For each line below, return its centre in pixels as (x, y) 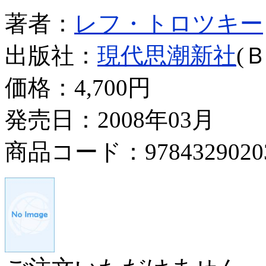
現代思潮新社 (167, 55)
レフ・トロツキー (169, 23)
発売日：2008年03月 (110, 119)
